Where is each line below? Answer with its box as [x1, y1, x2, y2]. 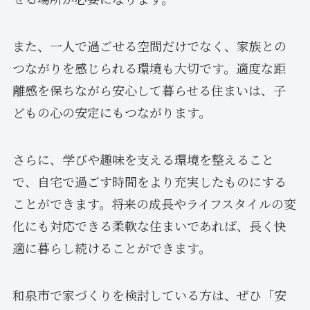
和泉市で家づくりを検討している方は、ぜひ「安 [12, 285, 286, 304]
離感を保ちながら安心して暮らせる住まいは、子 [12, 81, 286, 100]
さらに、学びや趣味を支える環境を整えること [12, 150, 274, 169]
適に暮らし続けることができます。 [12, 239, 211, 257]
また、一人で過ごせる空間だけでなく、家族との [12, 37, 286, 55]
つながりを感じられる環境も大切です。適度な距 [12, 59, 286, 77]
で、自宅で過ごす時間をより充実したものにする [12, 172, 286, 191]
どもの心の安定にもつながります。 [12, 103, 211, 122]
